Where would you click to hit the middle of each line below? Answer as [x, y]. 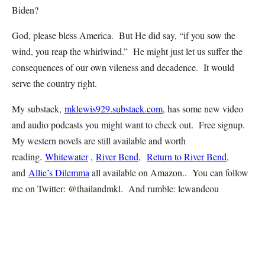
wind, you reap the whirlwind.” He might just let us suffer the [127, 51]
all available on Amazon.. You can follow [169, 172]
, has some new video [203, 109]
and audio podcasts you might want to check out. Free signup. [128, 125]
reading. [28, 156]
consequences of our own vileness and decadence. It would [123, 67]
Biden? [25, 10]
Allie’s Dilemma [59, 172]
